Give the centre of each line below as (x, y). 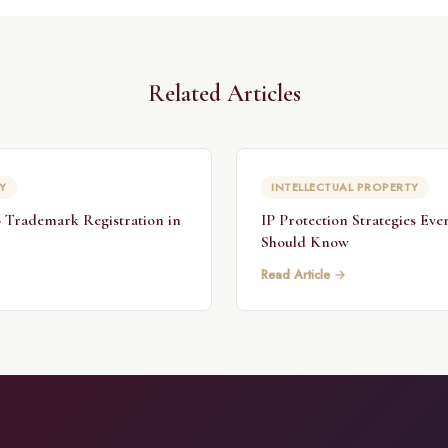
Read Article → (303, 274)
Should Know (305, 242)
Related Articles (224, 93)
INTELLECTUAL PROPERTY (345, 187)
